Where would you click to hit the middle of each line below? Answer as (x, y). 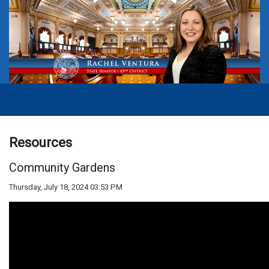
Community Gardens (62, 168)
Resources (41, 143)
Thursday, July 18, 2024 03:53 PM (66, 187)
